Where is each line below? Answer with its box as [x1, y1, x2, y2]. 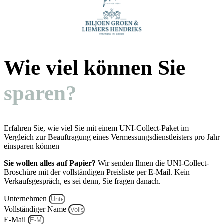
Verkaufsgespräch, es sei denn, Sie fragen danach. [4, 176, 161, 185]
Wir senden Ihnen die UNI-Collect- [96, 158, 209, 167]
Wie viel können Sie [4, 56, 185, 79]
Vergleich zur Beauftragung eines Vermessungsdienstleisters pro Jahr [4, 132, 220, 141]
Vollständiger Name [4, 204, 68, 213]
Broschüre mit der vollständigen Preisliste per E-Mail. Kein [4, 167, 190, 176]
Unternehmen [4, 194, 49, 203]
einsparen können [4, 141, 59, 150]
